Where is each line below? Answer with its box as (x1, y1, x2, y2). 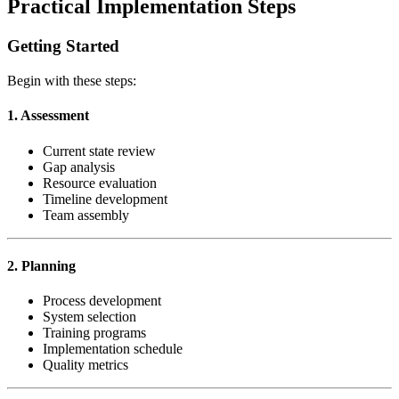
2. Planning (7, 257, 76, 273)
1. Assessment (7, 108, 89, 124)
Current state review (43, 142, 156, 159)
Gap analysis (43, 159, 115, 175)
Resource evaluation (43, 175, 157, 191)
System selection (43, 309, 136, 325)
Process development (43, 293, 161, 309)
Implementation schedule (43, 341, 183, 357)
